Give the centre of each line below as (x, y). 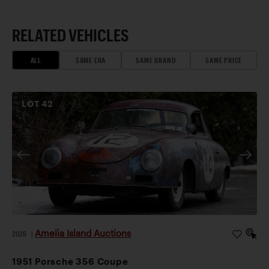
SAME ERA (91, 60)
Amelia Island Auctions (83, 233)
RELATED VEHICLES (71, 35)
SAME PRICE (224, 60)
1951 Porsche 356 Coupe (70, 261)
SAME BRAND (156, 60)
